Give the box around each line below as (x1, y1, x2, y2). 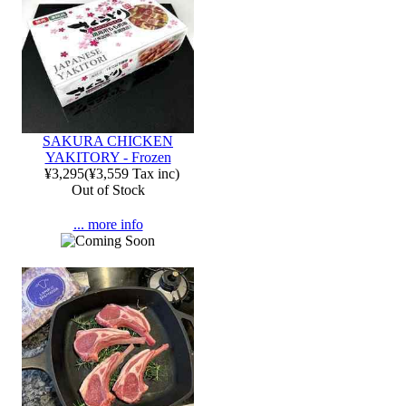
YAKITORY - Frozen (44, 150, 171, 165)
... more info (72, 217, 143, 232)
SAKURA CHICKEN (43, 133, 173, 149)
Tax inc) (128, 166, 179, 181)
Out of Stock (71, 182, 145, 198)
